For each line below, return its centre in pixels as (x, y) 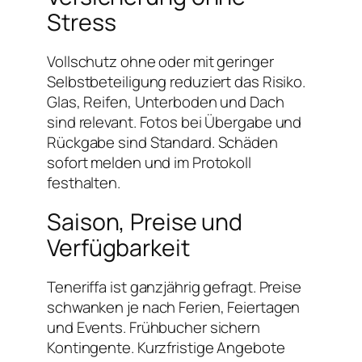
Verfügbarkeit (118, 247)
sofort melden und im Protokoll (149, 162)
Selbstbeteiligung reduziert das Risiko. (177, 81)
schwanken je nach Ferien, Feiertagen (174, 307)
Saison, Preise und (145, 221)
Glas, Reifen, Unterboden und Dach (166, 101)
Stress (82, 22)
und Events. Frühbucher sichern (154, 327)
